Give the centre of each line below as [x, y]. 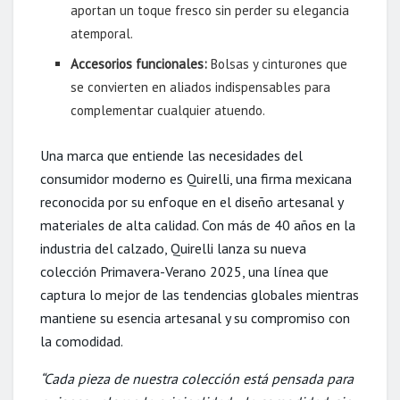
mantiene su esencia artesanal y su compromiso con [195, 317]
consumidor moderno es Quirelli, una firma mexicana [196, 178]
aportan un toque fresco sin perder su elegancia [210, 11]
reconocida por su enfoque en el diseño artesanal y [192, 201]
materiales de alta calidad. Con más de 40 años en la [198, 225]
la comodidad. [82, 341]
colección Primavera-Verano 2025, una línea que [184, 271]
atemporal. [102, 34]
